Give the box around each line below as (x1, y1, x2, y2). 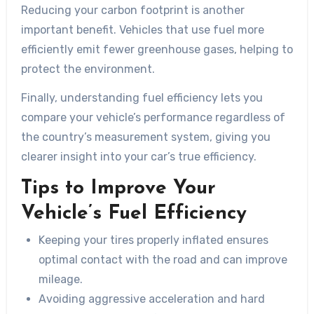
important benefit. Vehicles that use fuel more (20, 23, 264, 36)
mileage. (39, 272, 83, 286)
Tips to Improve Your (20, 178, 216, 198)
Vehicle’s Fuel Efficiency (20, 203, 247, 224)
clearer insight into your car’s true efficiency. (20, 149, 257, 163)
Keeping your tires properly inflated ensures (39, 233, 269, 247)
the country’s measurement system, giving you (20, 130, 271, 144)
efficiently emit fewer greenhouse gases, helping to (20, 43, 293, 56)
